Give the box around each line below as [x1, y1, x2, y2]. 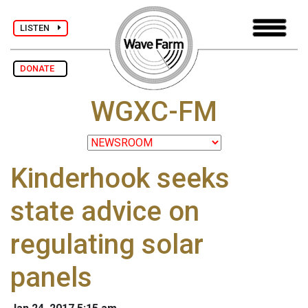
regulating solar [10, 228, 203, 261]
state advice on [10, 195, 199, 228]
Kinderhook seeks [10, 162, 230, 195]
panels [10, 261, 92, 294]
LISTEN [20, 22, 58, 33]
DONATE [20, 63, 60, 74]
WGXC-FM [91, 96, 217, 129]
